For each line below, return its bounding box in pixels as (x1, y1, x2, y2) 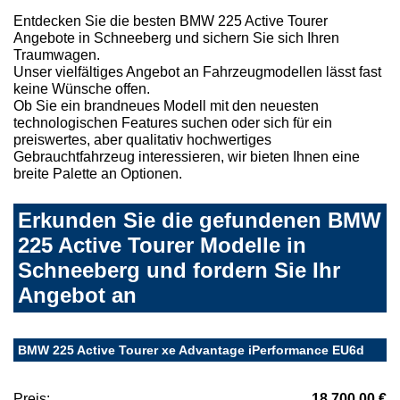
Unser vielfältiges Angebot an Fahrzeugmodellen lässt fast (13, 64, 381, 80)
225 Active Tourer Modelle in (18, 233, 306, 258)
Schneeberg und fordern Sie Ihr (18, 258, 340, 283)
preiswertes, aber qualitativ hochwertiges (13, 132, 271, 148)
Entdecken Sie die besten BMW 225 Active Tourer (13, 13, 328, 29)
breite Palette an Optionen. (13, 166, 182, 182)
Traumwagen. (13, 47, 100, 63)
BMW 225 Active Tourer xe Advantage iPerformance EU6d (18, 343, 364, 358)
